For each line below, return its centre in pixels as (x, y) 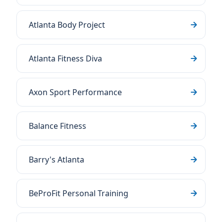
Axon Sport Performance (75, 92)
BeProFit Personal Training (79, 193)
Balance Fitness (57, 126)
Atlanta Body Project (67, 25)
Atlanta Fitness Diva (65, 58)
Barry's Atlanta (56, 160)
